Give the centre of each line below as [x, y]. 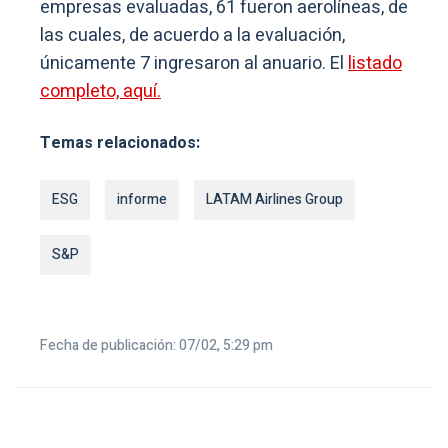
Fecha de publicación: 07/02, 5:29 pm [156, 346]
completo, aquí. [100, 92]
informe [142, 200]
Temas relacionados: [120, 143]
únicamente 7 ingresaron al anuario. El [194, 64]
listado [375, 64]
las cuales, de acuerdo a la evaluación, [192, 36]
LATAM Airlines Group [274, 200]
